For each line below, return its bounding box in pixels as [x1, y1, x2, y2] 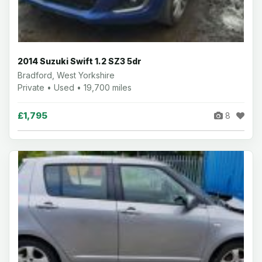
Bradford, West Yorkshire [18, 70, 115, 80]
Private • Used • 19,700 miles [18, 82, 132, 92]
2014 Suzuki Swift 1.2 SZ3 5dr [18, 56, 142, 66]
